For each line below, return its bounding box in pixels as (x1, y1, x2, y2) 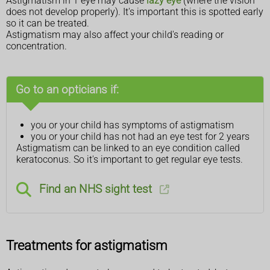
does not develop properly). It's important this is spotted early (6, 6, 263, 18)
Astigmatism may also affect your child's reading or (6, 29, 224, 41)
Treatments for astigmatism (6, 237, 168, 254)
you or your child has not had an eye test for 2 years (31, 131, 250, 143)
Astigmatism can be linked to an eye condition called (16, 142, 240, 154)
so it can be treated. (6, 17, 89, 30)
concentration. (6, 40, 67, 52)
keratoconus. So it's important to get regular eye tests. (16, 154, 243, 166)
